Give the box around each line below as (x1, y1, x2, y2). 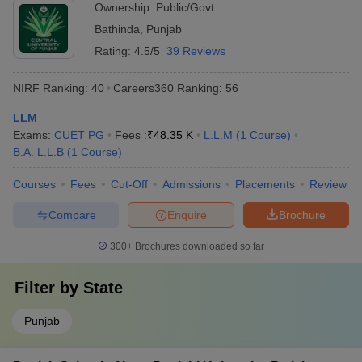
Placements (235, 178, 295, 191)
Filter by (15, 279, 83, 297)
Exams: (13, 128, 54, 141)
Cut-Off (111, 178, 148, 191)
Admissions (162, 178, 221, 191)
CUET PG (54, 128, 104, 141)
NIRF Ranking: (13, 81, 88, 95)
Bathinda (95, 23, 140, 36)
